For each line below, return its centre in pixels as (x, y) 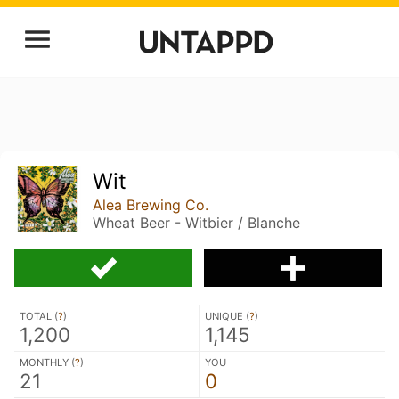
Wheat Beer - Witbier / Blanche (197, 223)
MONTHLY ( (47, 362)
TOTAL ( (39, 316)
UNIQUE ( (227, 316)
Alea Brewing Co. (151, 205)
